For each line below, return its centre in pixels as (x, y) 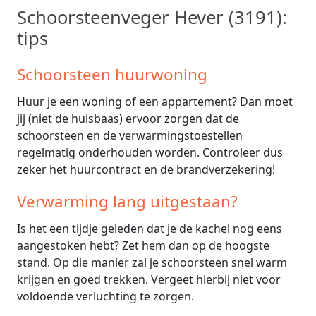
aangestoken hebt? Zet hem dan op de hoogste (143, 245)
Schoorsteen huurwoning (112, 74)
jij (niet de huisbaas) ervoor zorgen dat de (128, 118)
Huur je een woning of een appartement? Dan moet (155, 101)
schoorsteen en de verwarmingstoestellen (130, 135)
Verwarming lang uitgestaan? (127, 201)
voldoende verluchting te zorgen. (105, 296)
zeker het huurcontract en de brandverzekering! (146, 169)
